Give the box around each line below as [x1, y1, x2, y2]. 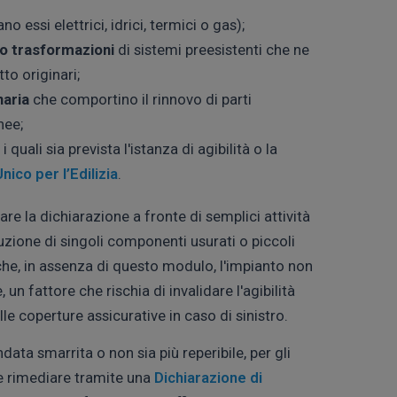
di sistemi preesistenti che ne [114, 40, 309, 58]
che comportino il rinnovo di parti [29, 90, 252, 108]
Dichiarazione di [154, 368, 262, 386]
